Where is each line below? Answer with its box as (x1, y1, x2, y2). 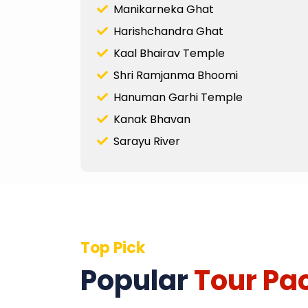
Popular (80, 261, 194, 300)
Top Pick (80, 236, 145, 258)
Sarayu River (108, 133, 180, 149)
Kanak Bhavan (108, 111, 190, 127)
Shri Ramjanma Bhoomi (108, 67, 238, 83)
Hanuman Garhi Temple (108, 89, 243, 105)
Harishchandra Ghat (108, 23, 223, 39)
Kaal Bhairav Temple (108, 45, 225, 61)
